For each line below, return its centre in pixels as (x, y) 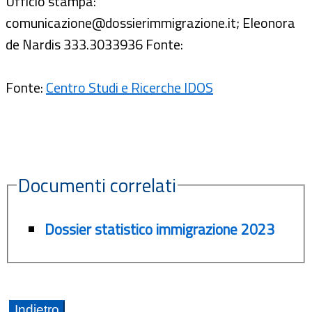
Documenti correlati (97, 185)
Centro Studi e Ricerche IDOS (130, 87)
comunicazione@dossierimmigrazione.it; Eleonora (150, 22)
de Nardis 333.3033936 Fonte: (94, 44)
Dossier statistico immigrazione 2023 (159, 229)
